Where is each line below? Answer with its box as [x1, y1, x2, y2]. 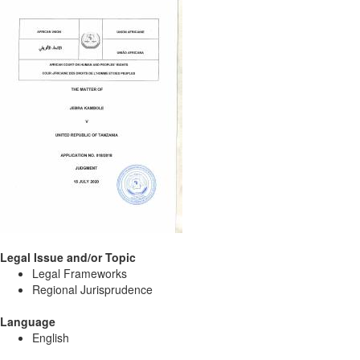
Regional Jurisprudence [32, 281, 153, 297]
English [32, 329, 69, 346]
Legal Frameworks [32, 265, 127, 281]
